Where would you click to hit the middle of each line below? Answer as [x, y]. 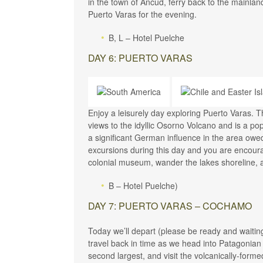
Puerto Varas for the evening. [142, 14]
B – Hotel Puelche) [143, 185]
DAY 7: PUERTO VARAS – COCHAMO [170, 205]
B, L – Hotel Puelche [146, 37]
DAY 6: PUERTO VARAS [140, 58]
